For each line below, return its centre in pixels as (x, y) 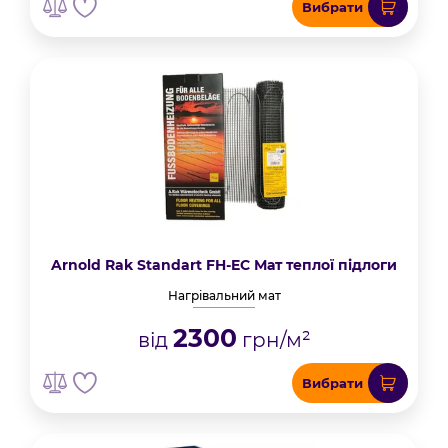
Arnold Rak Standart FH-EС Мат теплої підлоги (224, 265)
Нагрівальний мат (224, 295)
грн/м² (273, 340)
